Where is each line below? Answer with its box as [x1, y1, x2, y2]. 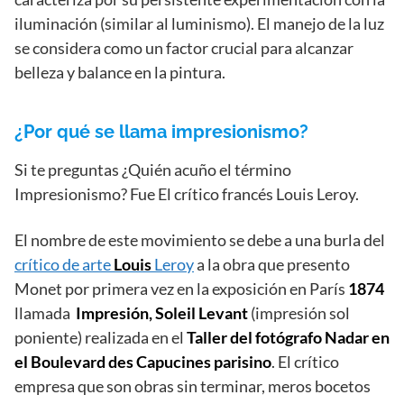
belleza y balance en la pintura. [14, 62, 225, 83]
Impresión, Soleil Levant [76, 303, 251, 324]
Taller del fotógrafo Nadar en [187, 327, 390, 348]
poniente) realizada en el [14, 327, 187, 348]
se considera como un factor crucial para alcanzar [14, 38, 353, 59]
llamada [14, 303, 76, 324]
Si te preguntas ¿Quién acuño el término [14, 160, 291, 180]
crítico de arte [14, 254, 114, 275]
